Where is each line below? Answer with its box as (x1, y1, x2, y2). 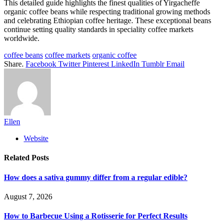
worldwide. (4, 34, 39, 43)
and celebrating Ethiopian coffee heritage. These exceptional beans (4, 16, 211, 25)
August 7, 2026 (4, 192, 52, 201)
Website (24, 134, 48, 143)
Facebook (26, 60, 56, 69)
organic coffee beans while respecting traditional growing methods (4, 7, 210, 16)
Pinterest (82, 60, 109, 69)
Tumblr (142, 60, 164, 69)
